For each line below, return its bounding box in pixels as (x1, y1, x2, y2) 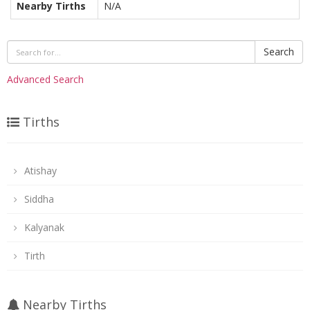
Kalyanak (24, 221, 64, 234)
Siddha (24, 192, 54, 206)
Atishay (24, 164, 57, 177)
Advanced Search (7, 73, 84, 86)
